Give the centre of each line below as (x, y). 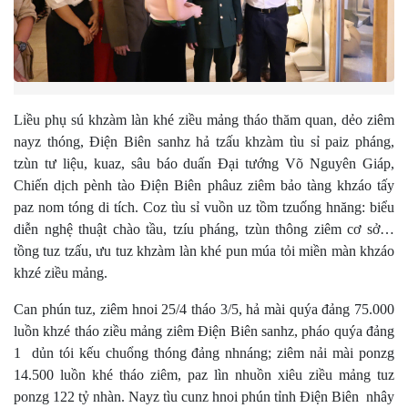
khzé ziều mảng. (61, 273)
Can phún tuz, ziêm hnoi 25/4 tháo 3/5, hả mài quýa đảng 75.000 (204, 310)
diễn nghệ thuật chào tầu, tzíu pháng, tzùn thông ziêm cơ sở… (204, 229)
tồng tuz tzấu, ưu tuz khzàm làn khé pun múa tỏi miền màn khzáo (204, 251)
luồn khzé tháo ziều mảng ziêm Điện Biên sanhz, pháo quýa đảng (204, 331)
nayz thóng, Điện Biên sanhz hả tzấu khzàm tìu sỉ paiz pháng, (204, 142)
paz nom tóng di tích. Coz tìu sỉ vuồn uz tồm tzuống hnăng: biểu (204, 208)
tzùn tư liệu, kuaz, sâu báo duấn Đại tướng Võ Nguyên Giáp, (204, 164)
